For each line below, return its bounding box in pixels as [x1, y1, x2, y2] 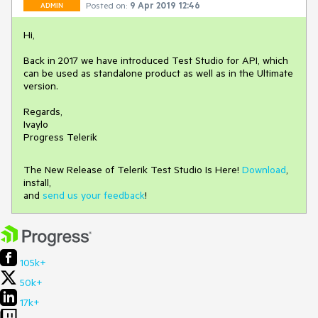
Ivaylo [23, 118, 48, 131]
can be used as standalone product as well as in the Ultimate [23, 67, 293, 79]
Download [242, 163, 286, 176]
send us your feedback [43, 189, 145, 202]
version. [23, 79, 58, 92]
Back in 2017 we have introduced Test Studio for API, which [23, 54, 288, 67]
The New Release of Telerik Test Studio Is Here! [23, 163, 242, 176]
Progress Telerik [23, 131, 97, 143]
